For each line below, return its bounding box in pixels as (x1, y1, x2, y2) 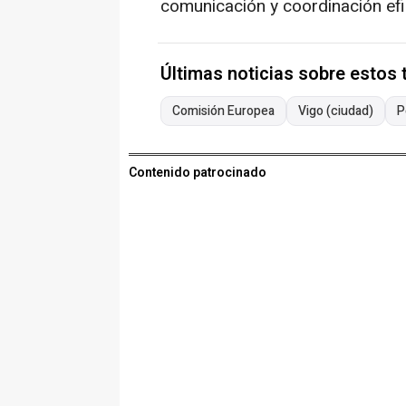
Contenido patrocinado (129, 163, 266, 183)
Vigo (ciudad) (298, 101, 373, 121)
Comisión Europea (172, 101, 275, 121)
